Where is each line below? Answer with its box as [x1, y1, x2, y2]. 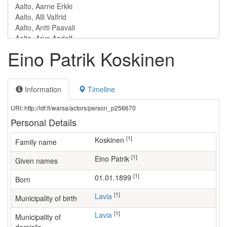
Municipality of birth [15, 193, 77, 203]
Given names [15, 156, 58, 166]
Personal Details [11, 116, 77, 129]
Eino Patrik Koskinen [8, 46, 175, 71]
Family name [15, 137, 57, 147]
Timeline [86, 84, 115, 94]
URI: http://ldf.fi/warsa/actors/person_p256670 [11, 103, 136, 112]
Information [23, 84, 61, 94]
